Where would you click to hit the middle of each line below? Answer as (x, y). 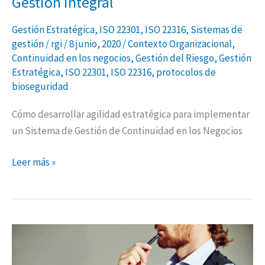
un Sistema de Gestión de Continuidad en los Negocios (127, 130)
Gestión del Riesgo (175, 58)
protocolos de (186, 72)
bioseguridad (40, 87)
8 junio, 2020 (96, 44)
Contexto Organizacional (180, 44)
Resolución (35, 232)
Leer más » (34, 162)
